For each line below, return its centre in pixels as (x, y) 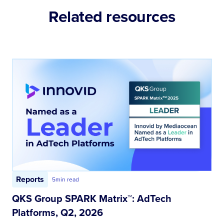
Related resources (112, 16)
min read (67, 179)
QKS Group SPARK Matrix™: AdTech (92, 198)
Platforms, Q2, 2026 (57, 212)
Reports (30, 179)
